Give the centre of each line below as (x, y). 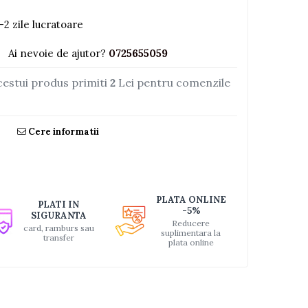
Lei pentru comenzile (173, 82)
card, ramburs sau (58, 228)
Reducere (191, 223)
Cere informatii (63, 132)
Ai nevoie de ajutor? (57, 53)
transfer (58, 238)
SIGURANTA (58, 216)
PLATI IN (59, 205)
